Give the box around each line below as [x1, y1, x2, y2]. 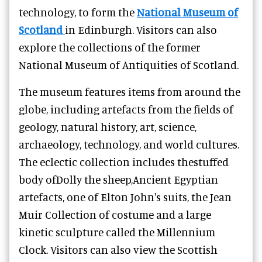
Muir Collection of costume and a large [19, 208, 211, 222]
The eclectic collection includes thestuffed [19, 155, 229, 169]
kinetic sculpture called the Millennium [19, 225, 215, 239]
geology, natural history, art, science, [19, 120, 196, 134]
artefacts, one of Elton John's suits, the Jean [19, 190, 232, 204]
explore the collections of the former [19, 40, 201, 54]
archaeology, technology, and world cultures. [19, 137, 239, 151]
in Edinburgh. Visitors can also [65, 23, 217, 37]
